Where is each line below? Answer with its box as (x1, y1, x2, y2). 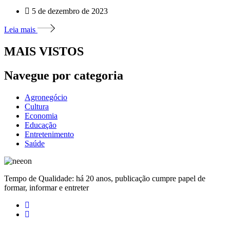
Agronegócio (25, 93, 67, 102)
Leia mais (4, 25, 37, 34)
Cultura (25, 102, 49, 111)
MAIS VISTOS (4, 45, 84, 59)
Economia (25, 111, 57, 121)
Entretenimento (25, 130, 74, 139)
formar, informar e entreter (4, 183, 89, 193)
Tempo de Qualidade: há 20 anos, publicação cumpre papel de (4, 174, 205, 183)
